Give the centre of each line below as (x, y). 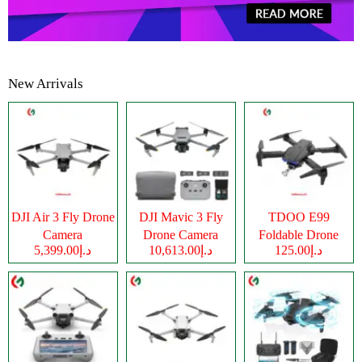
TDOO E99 (299, 217)
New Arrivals (46, 83)
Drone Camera (181, 234)
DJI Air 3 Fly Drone (63, 217)
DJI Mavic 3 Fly (181, 217)
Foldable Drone (299, 234)
